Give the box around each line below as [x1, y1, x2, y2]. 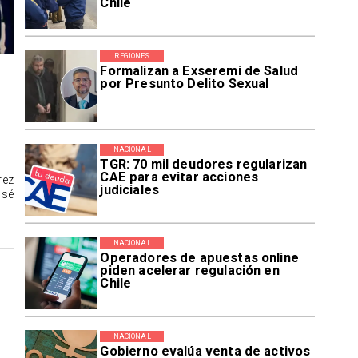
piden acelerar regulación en [100, 263, 280, 279]
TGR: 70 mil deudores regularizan [100, 157, 308, 173]
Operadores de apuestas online [100, 250, 299, 266]
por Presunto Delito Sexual [100, 76, 269, 92]
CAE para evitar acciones [100, 169, 259, 185]
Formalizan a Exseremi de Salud [100, 63, 299, 79]
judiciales [100, 182, 159, 198]
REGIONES [114, 51, 150, 60]
